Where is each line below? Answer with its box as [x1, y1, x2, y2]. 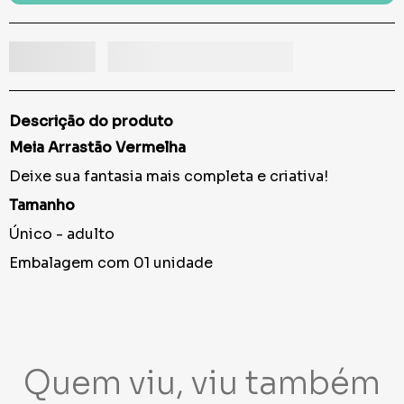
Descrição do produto [9, 112, 173, 132]
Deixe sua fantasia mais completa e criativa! [9, 167, 332, 187]
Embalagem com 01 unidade [9, 253, 213, 273]
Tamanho [9, 196, 75, 216]
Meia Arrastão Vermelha [9, 138, 186, 158]
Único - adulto [9, 225, 115, 244]
